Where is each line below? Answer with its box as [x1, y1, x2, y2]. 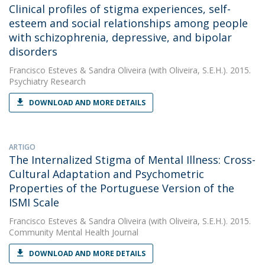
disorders [9, 44, 57, 59]
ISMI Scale [9, 195, 59, 209]
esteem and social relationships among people [9, 16, 248, 30]
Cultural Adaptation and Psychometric [9, 167, 204, 181]
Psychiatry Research [9, 76, 86, 87]
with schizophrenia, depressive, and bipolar [9, 30, 232, 44]
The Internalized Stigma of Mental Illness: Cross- [9, 153, 256, 167]
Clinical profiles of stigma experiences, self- [9, 2, 231, 16]
